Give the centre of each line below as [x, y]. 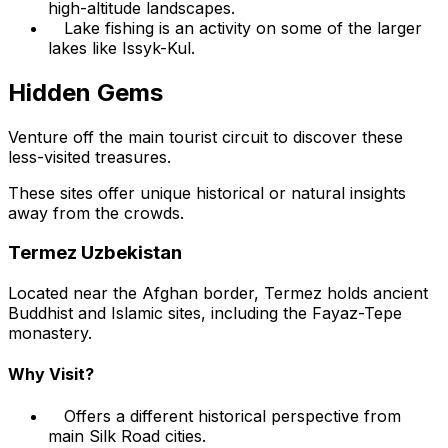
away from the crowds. [96, 212]
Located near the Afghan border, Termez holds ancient [218, 292]
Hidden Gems [85, 92]
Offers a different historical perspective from [232, 415]
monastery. [50, 332]
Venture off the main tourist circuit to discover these [205, 136]
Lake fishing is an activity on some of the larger [243, 27]
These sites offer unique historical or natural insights [207, 192]
